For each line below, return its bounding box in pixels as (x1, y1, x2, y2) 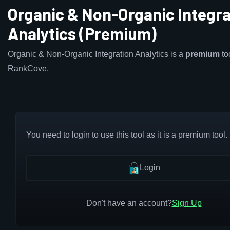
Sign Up (171, 199, 202, 207)
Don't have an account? (86, 199, 172, 207)
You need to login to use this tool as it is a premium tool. (26, 130, 227, 139)
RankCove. (8, 64, 49, 73)
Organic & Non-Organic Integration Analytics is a (8, 50, 185, 59)
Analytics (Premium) (8, 24, 157, 43)
